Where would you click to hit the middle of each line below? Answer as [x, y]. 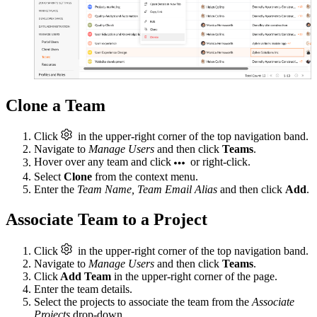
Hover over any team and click [104, 162]
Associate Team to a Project [106, 220]
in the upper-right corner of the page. [196, 277]
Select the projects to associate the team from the [143, 302]
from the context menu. [145, 177]
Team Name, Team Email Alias [147, 190]
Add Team [86, 277]
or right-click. [218, 162]
